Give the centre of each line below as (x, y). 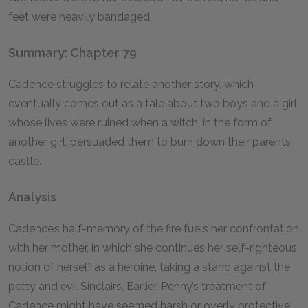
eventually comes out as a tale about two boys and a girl (153, 103)
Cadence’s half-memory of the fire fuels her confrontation (154, 229)
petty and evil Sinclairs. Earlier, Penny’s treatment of (137, 286)
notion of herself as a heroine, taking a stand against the (149, 267)
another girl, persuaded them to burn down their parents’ (150, 142)
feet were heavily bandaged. (80, 17)
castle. (25, 161)
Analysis (32, 197)
